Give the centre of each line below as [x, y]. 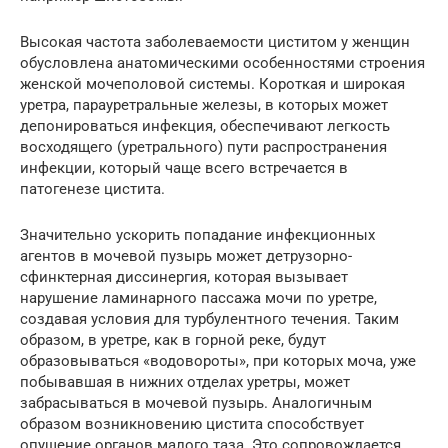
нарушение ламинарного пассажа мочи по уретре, [198, 298]
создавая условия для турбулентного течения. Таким [209, 319]
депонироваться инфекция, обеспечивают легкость [205, 126]
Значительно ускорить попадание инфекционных [197, 235]
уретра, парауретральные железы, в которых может [204, 105]
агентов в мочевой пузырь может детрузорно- [186, 256]
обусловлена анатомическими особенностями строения [222, 63]
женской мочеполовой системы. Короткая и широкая [212, 84]
